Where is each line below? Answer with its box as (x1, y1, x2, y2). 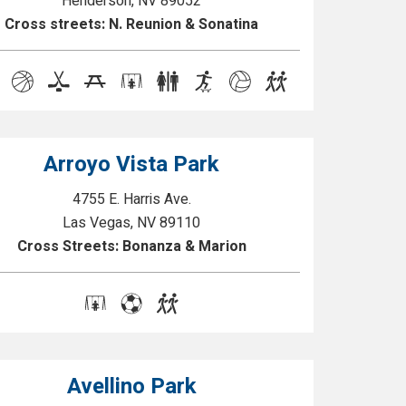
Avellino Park (66, 371, 197, 402)
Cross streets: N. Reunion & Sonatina (5, 14, 259, 35)
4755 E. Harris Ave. (72, 188, 191, 210)
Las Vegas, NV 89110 (63, 212, 201, 234)
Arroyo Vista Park (43, 149, 220, 180)
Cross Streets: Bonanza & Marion (16, 236, 246, 257)
